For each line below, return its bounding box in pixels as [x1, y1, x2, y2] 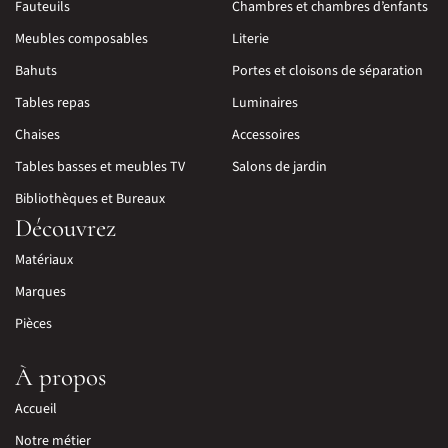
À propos [15, 362, 106, 393]
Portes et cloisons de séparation [232, 61, 423, 82]
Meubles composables [15, 29, 148, 50]
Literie [232, 29, 269, 50]
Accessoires [232, 125, 300, 146]
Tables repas [15, 93, 90, 114]
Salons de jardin [232, 157, 327, 178]
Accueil [15, 399, 57, 420]
